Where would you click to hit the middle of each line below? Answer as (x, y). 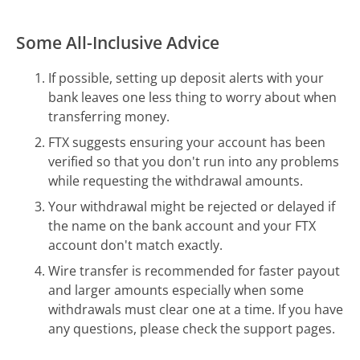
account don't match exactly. (136, 245)
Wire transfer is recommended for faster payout (194, 270)
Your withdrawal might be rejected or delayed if (192, 206)
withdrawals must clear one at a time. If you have (196, 309)
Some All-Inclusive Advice (118, 42)
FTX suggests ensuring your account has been (187, 142)
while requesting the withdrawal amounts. (176, 180)
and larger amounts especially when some (176, 290)
